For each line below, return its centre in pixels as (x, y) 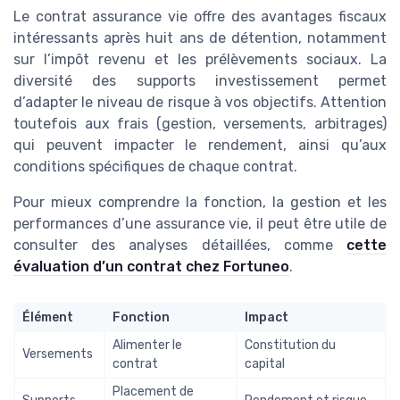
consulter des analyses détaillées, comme (180, 246)
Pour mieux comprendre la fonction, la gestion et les (200, 203)
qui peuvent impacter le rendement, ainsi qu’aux (200, 146)
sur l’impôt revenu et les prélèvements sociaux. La (200, 60)
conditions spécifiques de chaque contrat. (155, 167)
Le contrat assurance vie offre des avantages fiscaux (200, 17)
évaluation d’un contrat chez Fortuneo (151, 267)
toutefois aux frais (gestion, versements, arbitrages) (200, 124)
